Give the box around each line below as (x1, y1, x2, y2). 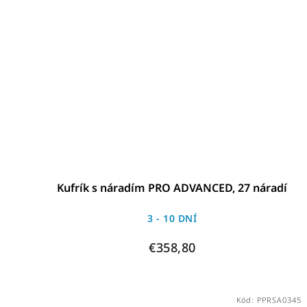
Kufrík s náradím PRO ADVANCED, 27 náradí (57, 180, 288, 196)
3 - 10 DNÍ (147, 212, 197, 225)
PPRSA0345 (256, 295, 302, 306)
